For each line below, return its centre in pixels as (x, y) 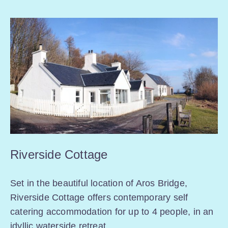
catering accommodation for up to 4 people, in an (112, 212)
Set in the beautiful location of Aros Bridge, (99, 183)
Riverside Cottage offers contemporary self (99, 198)
